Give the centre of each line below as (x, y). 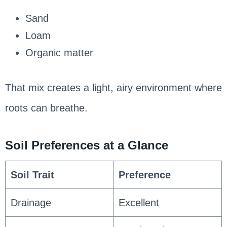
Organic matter (59, 52)
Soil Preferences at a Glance (86, 145)
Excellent (139, 202)
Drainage (31, 202)
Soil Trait (32, 175)
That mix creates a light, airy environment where (113, 87)
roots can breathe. (46, 108)
